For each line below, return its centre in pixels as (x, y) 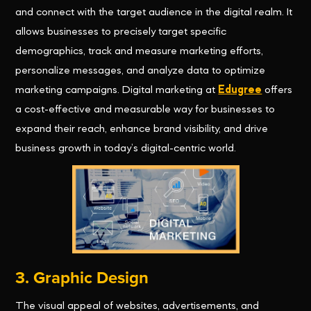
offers (277, 91)
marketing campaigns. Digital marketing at (117, 91)
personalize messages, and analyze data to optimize (141, 71)
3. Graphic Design (82, 278)
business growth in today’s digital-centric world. (126, 149)
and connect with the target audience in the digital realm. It (154, 13)
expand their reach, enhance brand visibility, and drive (142, 129)
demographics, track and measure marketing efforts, (140, 52)
